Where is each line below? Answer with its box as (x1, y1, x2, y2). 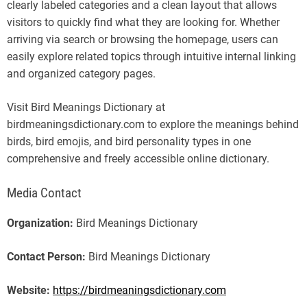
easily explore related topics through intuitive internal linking (7, 49, 296, 63)
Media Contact (7, 185, 82, 201)
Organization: (7, 216, 73, 230)
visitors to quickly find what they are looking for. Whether (7, 15, 280, 29)
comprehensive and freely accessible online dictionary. (7, 151, 269, 165)
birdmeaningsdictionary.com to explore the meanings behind (7, 117, 299, 131)
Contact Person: (7, 249, 86, 263)
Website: (7, 283, 50, 297)
